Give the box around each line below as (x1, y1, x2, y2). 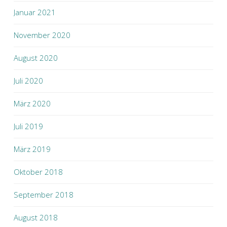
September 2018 (14, 190, 73, 200)
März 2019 (14, 144, 51, 154)
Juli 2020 (14, 75, 43, 86)
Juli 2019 (14, 121, 43, 131)
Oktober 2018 (14, 167, 63, 177)
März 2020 (14, 98, 51, 108)
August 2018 (14, 212, 58, 222)
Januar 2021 (14, 7, 56, 17)
